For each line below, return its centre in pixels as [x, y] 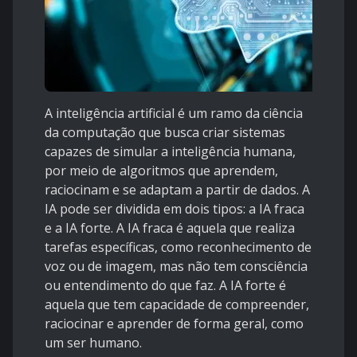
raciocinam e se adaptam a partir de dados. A [177, 190]
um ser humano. [93, 343]
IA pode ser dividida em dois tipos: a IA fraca [175, 209]
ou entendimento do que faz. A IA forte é [165, 286]
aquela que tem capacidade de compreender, [177, 305]
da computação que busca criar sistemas [165, 133]
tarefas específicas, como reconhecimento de [178, 247]
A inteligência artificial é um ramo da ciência [174, 114]
